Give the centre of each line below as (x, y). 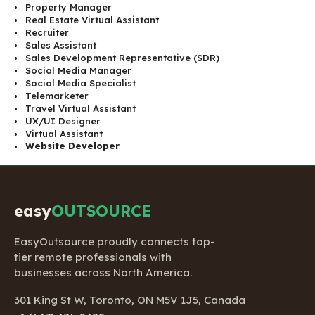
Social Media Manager (78, 70)
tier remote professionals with (93, 257)
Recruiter (47, 32)
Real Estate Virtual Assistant (92, 19)
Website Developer (72, 145)
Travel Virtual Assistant (81, 108)
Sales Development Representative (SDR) (122, 57)
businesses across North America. (103, 272)
